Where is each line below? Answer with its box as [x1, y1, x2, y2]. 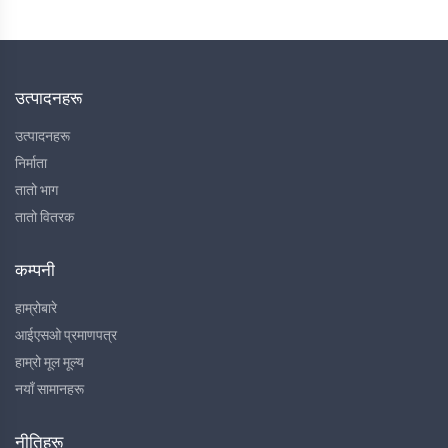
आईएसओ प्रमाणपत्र [15, 327, 117, 345]
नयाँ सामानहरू [15, 381, 84, 399]
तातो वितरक [15, 209, 74, 227]
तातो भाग [15, 182, 58, 200]
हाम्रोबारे [15, 300, 57, 318]
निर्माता [15, 155, 47, 173]
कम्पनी [15, 260, 55, 281]
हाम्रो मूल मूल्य [15, 354, 84, 372]
